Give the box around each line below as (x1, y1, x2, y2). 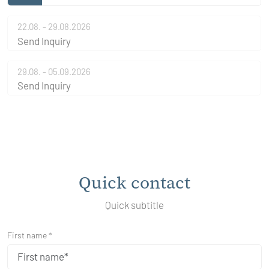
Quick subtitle (105, 199, 164, 211)
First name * (7, 230, 52, 241)
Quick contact (79, 171, 190, 195)
